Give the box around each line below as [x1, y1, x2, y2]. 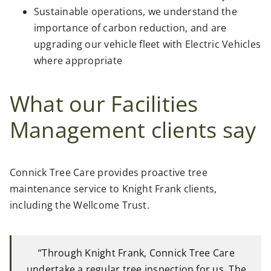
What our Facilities [10, 89, 198, 119]
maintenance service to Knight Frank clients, [10, 182, 217, 196]
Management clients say [10, 115, 256, 145]
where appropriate [34, 54, 123, 68]
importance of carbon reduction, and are [34, 21, 227, 35]
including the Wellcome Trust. [10, 198, 149, 212]
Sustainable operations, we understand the [34, 5, 237, 19]
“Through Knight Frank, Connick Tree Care [38, 246, 235, 260]
